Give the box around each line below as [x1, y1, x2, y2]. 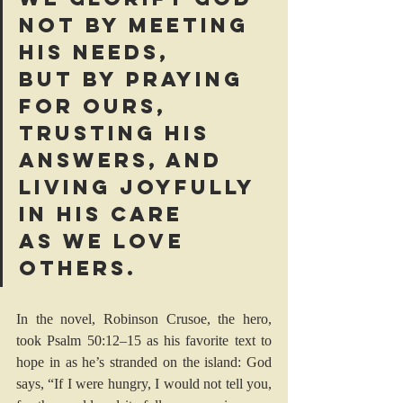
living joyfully [19, 175, 263, 201]
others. [19, 255, 137, 282]
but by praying [19, 67, 252, 93]
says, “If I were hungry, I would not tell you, [16, 376, 272, 392]
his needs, [19, 40, 178, 66]
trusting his [19, 121, 219, 147]
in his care [19, 201, 192, 228]
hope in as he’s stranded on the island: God [16, 354, 272, 371]
